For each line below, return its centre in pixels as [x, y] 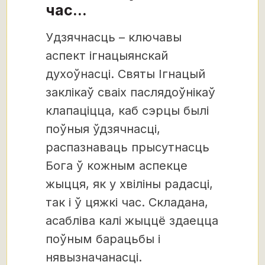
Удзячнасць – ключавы [114, 37]
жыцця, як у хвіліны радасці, [129, 184]
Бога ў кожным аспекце [117, 165]
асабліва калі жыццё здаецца [132, 220]
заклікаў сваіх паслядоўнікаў [130, 92]
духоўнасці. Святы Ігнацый [125, 74]
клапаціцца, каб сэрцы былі [127, 110]
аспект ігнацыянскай [107, 55]
